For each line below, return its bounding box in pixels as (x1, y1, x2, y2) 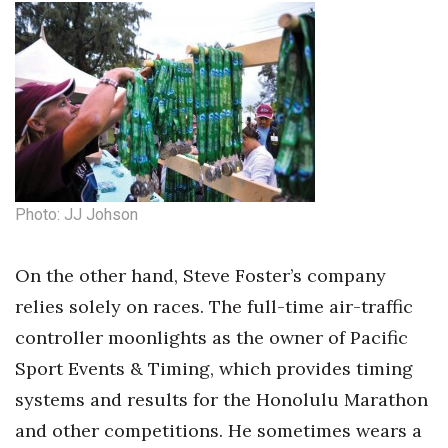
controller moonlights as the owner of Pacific (15, 326, 408, 350)
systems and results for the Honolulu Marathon (15, 388, 428, 412)
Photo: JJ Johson (15, 205, 138, 225)
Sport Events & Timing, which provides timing (15, 357, 413, 381)
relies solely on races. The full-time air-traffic (15, 295, 413, 319)
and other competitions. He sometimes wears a (15, 419, 422, 443)
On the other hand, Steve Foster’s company (15, 264, 386, 288)
